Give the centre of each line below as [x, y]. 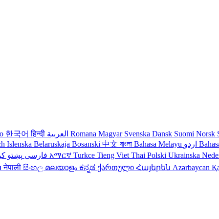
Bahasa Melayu [159, 144]
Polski [158, 155]
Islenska [20, 144]
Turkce [85, 155]
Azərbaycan [192, 167]
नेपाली [13, 167]
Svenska [138, 134]
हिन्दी [39, 134]
